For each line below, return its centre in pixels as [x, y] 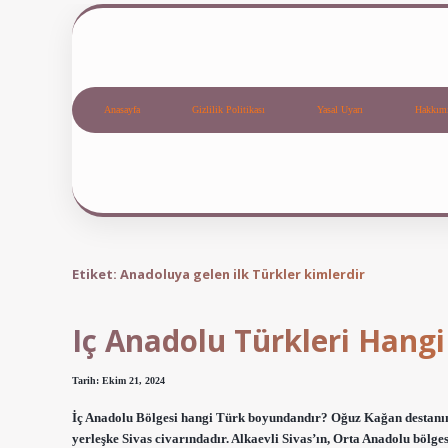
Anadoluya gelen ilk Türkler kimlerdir [242, 273]
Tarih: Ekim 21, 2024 [118, 381]
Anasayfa [122, 110]
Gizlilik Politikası [228, 110]
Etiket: [96, 273]
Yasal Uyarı [340, 110]
